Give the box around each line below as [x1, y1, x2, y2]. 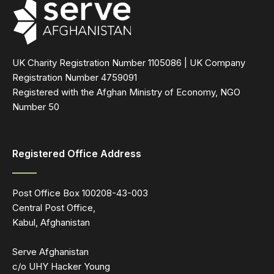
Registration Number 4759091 [12, 72, 137, 83]
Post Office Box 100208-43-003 [12, 187, 148, 199]
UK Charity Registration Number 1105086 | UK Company [12, 57, 245, 68]
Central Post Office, [12, 202, 95, 213]
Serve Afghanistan [12, 246, 89, 257]
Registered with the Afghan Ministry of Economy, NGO [12, 86, 240, 98]
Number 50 [12, 101, 59, 113]
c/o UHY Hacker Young [12, 261, 110, 272]
